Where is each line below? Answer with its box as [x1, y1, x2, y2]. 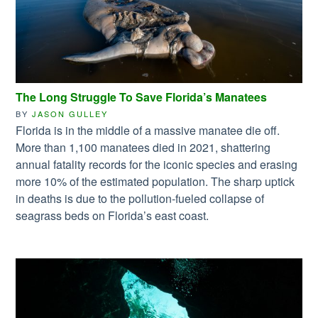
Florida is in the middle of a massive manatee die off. [16, 121, 280, 138]
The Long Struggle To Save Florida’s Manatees [16, 88, 268, 105]
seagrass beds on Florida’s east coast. [16, 207, 209, 224]
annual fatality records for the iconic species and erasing [16, 155, 298, 172]
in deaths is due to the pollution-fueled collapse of [16, 190, 265, 207]
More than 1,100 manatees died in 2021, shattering [16, 138, 271, 155]
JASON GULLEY [32, 107, 109, 119]
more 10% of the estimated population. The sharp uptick [16, 172, 295, 190]
